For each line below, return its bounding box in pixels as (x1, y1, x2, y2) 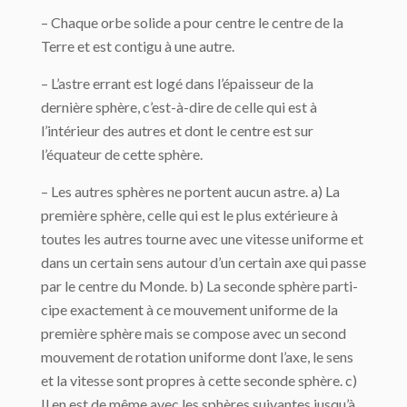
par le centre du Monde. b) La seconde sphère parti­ (41, 277, 358, 295)
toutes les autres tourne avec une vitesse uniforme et (41, 230, 363, 248)
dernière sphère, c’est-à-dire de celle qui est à (41, 98, 317, 116)
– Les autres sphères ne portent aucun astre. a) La (41, 183, 340, 201)
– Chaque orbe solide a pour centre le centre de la (41, 14, 343, 32)
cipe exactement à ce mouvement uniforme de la (41, 301, 338, 319)
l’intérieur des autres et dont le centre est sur (41, 122, 313, 140)
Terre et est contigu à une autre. (41, 37, 234, 55)
